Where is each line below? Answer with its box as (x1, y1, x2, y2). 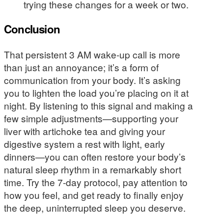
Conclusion (4, 21, 60, 37)
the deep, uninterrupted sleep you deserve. (4, 200, 186, 214)
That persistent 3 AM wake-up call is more (4, 47, 180, 61)
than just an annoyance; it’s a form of (4, 60, 159, 74)
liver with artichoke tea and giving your (4, 124, 165, 137)
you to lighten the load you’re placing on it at (4, 85, 189, 99)
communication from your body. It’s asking (4, 73, 181, 86)
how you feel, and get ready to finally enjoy (4, 188, 184, 201)
